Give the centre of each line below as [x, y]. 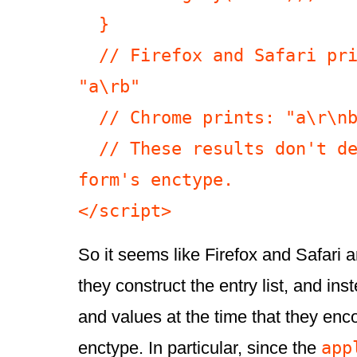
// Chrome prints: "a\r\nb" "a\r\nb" [88, 118]
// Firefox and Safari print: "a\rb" [88, 55]
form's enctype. [156, 180]
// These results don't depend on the [88, 149]
